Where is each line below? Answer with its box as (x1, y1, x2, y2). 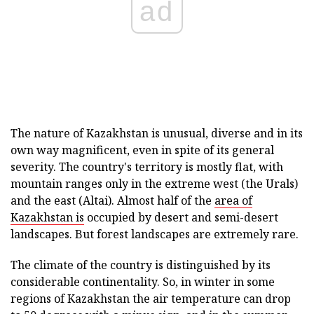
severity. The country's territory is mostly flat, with (11, 159, 283, 175)
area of (214, 193, 252, 208)
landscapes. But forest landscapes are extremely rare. (11, 226, 299, 242)
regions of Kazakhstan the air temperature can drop (11, 291, 291, 306)
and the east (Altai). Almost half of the (11, 193, 214, 208)
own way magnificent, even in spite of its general (11, 142, 274, 158)
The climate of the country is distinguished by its (11, 257, 271, 273)
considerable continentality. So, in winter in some (11, 274, 275, 289)
